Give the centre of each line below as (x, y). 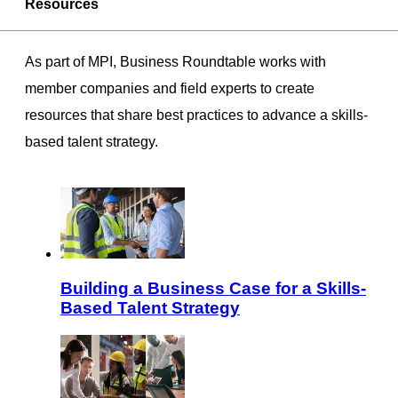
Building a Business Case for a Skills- (213, 289)
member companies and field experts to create (170, 89)
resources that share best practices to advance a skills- (196, 115)
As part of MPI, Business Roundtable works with (175, 62)
